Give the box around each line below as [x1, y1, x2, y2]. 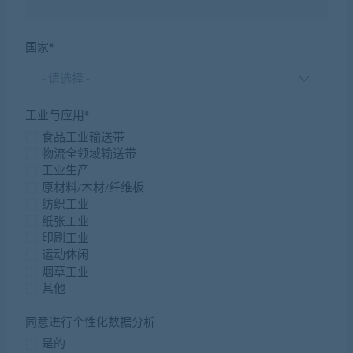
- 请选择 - [42, 70, 91, 86]
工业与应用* [25, 107, 91, 123]
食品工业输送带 [42, 128, 125, 144]
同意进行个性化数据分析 [25, 314, 156, 329]
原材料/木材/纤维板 [42, 179, 145, 195]
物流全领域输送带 [42, 146, 137, 162]
